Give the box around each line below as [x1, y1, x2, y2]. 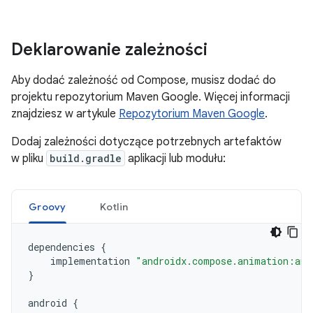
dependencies [28, 240, 95, 254]
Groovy [29, 201, 66, 213]
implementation [50, 254, 130, 268]
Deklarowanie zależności [11, 39, 208, 60]
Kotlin [99, 201, 128, 213]
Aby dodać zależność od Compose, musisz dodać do [11, 73, 276, 87]
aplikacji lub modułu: [125, 152, 226, 166]
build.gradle [50, 152, 122, 165]
